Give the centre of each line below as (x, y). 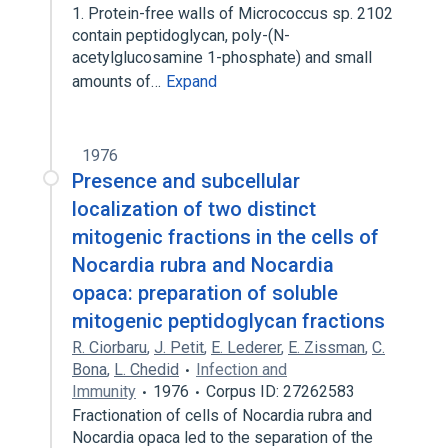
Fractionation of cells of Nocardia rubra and (222, 415)
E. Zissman (326, 347)
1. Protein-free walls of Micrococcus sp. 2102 (232, 13)
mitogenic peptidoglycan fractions (228, 321)
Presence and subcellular (186, 181)
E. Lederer (246, 347)
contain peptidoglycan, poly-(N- (181, 35)
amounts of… (118, 81)
